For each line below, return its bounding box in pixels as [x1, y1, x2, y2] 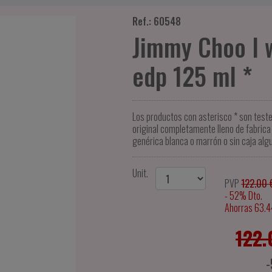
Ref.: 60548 [132, 14, 181, 29]
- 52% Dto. [225, 188, 263, 203]
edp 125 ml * [132, 58, 252, 94]
